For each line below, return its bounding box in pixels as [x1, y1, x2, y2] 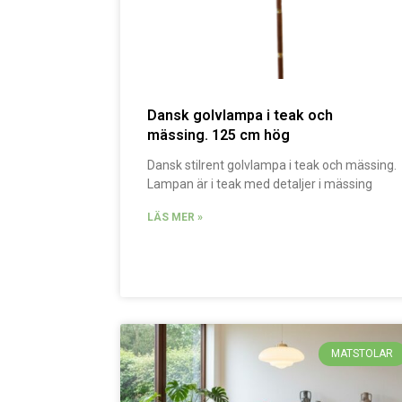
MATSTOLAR [331, 347, 394, 361]
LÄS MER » [147, 211, 204, 224]
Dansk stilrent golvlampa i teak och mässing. [147, 158, 398, 173]
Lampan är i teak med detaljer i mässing [147, 177, 373, 192]
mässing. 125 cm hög [147, 127, 291, 144]
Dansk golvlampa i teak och [147, 107, 334, 125]
